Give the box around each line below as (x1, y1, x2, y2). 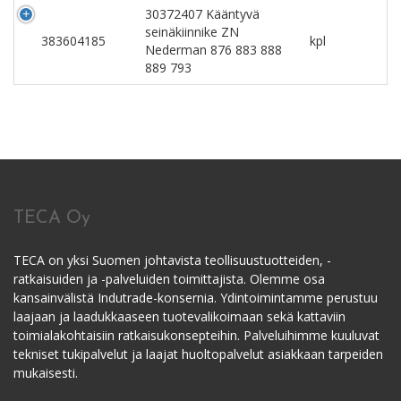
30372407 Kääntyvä (145, 4, 260, 22)
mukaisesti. (13, 363, 78, 381)
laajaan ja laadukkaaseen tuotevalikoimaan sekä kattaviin (13, 307, 346, 325)
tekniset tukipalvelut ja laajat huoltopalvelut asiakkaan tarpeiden (13, 345, 383, 363)
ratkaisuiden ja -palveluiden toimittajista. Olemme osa (13, 269, 325, 287)
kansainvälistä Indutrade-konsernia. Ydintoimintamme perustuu (13, 288, 378, 306)
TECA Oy (13, 209, 90, 227)
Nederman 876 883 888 (145, 40, 282, 58)
